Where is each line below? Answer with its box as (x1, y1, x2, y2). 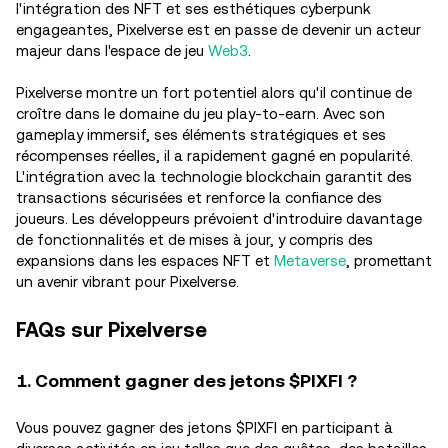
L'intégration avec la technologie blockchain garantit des (16, 168, 412, 185)
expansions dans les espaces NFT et (16, 252, 274, 269)
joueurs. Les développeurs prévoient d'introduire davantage (16, 210, 422, 227)
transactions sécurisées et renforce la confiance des (16, 189, 382, 206)
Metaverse (274, 252, 346, 269)
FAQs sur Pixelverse (16, 318, 207, 342)
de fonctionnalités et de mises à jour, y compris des (16, 231, 373, 248)
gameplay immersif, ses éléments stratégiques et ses (16, 126, 386, 143)
